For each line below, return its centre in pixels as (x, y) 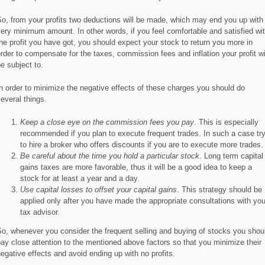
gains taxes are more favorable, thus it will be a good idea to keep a (136, 167)
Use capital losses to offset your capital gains (98, 190)
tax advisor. (40, 212)
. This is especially (226, 122)
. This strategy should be (219, 190)
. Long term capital (231, 156)
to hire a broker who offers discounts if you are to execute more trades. (141, 145)
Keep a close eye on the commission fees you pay (107, 122)
